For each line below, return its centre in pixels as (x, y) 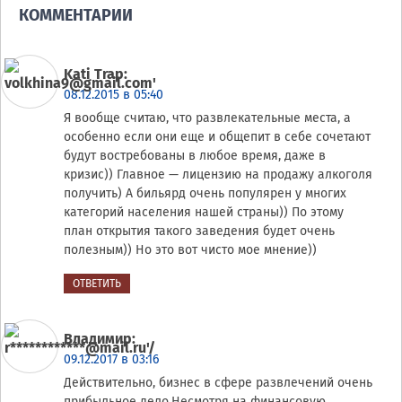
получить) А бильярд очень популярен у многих (205, 194)
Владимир (98, 339)
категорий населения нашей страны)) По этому (204, 213)
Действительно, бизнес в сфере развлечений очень (218, 383)
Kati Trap (94, 74)
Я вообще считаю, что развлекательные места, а (207, 118)
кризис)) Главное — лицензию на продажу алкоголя (218, 175)
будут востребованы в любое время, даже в (195, 156)
